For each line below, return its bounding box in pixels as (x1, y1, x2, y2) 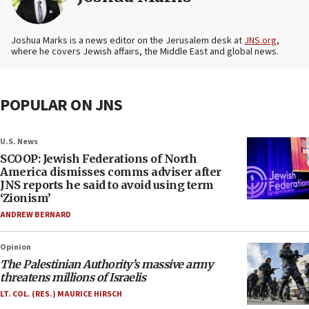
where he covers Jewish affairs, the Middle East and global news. (11, 45, 279, 59)
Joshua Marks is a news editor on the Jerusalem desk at (11, 34, 244, 48)
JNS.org (244, 34, 277, 48)
